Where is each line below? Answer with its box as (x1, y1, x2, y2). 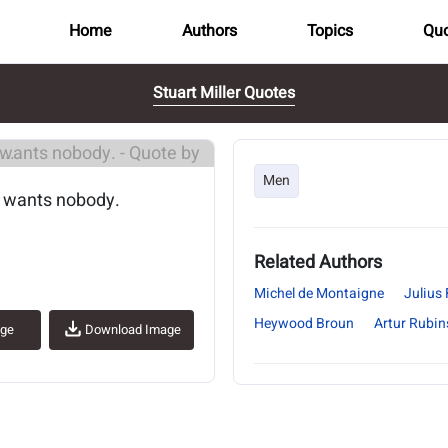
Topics (306, 19, 353, 43)
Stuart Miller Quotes (153, 81, 295, 105)
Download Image (85, 320, 182, 339)
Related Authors (254, 249, 382, 276)
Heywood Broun (254, 313, 354, 334)
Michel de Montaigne (254, 283, 384, 304)
